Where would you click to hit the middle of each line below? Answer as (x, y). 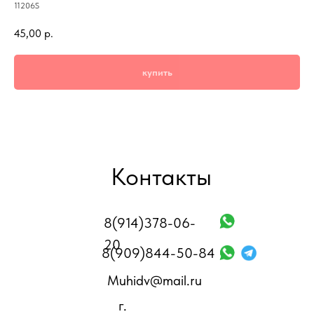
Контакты (161, 176)
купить (157, 72)
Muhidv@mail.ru (155, 280)
